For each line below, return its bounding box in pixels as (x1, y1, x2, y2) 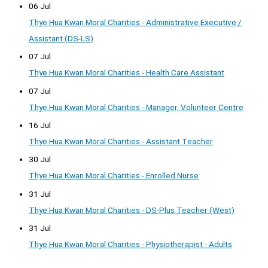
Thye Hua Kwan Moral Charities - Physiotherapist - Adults (29, 239, 232, 249)
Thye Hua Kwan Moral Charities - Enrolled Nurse (29, 170, 199, 181)
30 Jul (29, 154, 51, 165)
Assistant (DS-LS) (29, 33, 93, 43)
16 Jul (29, 120, 51, 130)
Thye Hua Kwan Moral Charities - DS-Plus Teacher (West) (29, 205, 234, 215)
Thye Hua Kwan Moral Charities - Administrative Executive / (29, 17, 242, 27)
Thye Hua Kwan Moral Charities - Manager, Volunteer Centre (29, 102, 243, 112)
